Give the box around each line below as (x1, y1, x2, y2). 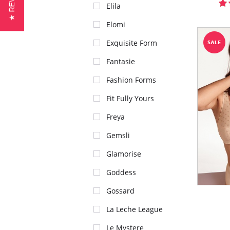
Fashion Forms (106, 75, 156, 85)
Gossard (106, 186, 135, 196)
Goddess (106, 167, 136, 177)
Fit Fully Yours (106, 93, 154, 103)
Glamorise (106, 149, 141, 159)
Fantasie (106, 56, 135, 66)
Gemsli (106, 130, 130, 140)
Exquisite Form (106, 38, 157, 48)
